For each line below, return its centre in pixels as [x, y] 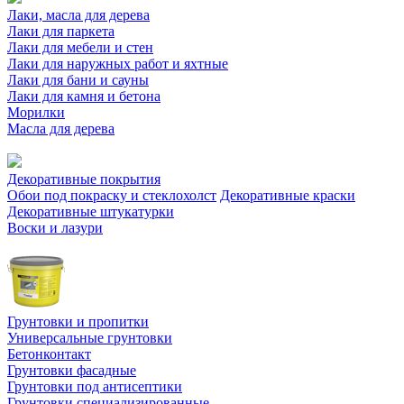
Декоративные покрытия [84, 179]
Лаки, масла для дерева [78, 15]
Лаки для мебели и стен [80, 47]
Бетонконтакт [49, 354]
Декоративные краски [288, 195]
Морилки [36, 112]
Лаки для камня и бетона [84, 96]
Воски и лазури [55, 228]
